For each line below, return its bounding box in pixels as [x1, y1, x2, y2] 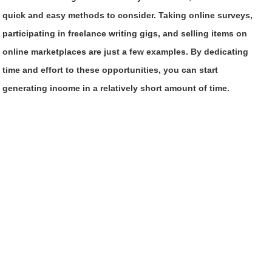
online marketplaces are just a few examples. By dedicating [2, 46, 249, 56]
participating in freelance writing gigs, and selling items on [2, 28, 248, 38]
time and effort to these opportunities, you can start [2, 64, 219, 75]
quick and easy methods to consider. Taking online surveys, [2, 10, 253, 20]
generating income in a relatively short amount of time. [2, 83, 230, 93]
